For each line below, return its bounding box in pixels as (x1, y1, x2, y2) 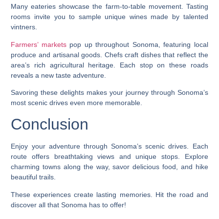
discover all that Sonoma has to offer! (11, 200, 127, 209)
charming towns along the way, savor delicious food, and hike (11, 163, 208, 171)
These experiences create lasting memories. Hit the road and (11, 190, 208, 198)
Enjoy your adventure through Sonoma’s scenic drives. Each (11, 142, 208, 151)
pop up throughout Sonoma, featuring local (66, 40, 208, 48)
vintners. (11, 23, 38, 31)
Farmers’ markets (11, 40, 66, 48)
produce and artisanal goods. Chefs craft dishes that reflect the (11, 50, 208, 59)
